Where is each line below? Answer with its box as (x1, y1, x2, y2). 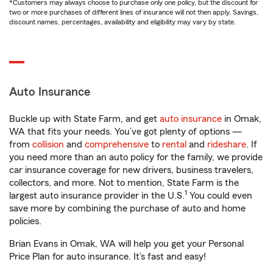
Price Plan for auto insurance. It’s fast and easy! (9, 252, 206, 261)
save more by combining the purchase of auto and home (9, 204, 246, 213)
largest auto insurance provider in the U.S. (9, 191, 185, 200)
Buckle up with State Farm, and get (9, 114, 160, 124)
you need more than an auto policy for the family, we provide (9, 152, 263, 162)
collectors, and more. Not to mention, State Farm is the (9, 178, 239, 188)
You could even (187, 191, 252, 200)
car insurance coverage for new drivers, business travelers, (9, 165, 253, 175)
